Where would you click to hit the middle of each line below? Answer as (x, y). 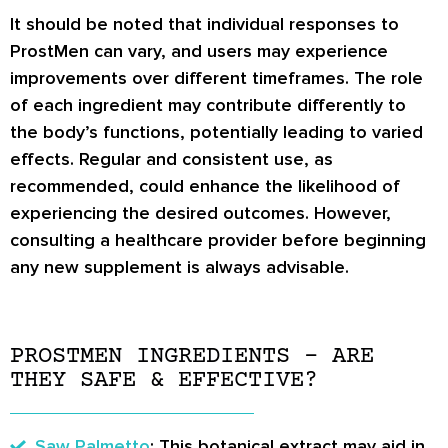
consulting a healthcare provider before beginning (218, 239)
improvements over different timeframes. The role (216, 77)
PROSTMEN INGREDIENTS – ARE (192, 356)
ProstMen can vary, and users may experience (199, 50)
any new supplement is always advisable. (179, 266)
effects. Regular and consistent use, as (171, 158)
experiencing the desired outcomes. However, (200, 212)
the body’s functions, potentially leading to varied (216, 131)
